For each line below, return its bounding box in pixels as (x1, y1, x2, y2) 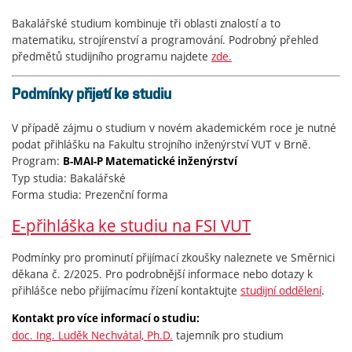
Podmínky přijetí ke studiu (12, 84, 171, 102)
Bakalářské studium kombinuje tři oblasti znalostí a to (12, 15, 280, 31)
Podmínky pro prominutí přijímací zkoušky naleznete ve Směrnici (12, 249, 335, 265)
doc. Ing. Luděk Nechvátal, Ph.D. (12, 327, 173, 343)
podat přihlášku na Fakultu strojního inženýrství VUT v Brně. (12, 136, 311, 152)
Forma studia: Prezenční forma (12, 186, 168, 202)
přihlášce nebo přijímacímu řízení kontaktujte (12, 282, 240, 298)
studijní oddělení (240, 282, 321, 298)
